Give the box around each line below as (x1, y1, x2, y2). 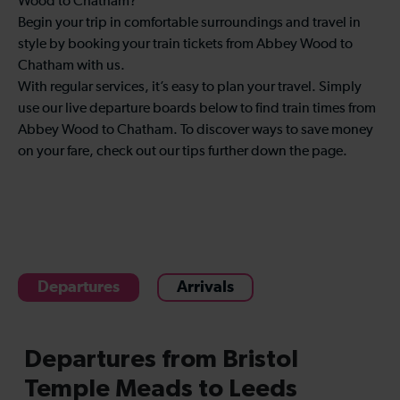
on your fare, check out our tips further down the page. (18, 144, 347, 159)
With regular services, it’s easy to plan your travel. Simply (18, 79, 362, 95)
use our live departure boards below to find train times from (18, 101, 376, 116)
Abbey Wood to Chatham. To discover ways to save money (18, 122, 373, 137)
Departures (37, 279, 120, 296)
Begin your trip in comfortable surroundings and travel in (18, 15, 361, 30)
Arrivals (177, 279, 234, 296)
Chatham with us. (18, 58, 125, 73)
